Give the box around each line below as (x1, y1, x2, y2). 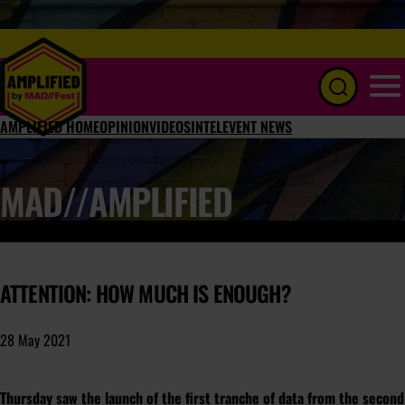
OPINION (99, 116, 149, 137)
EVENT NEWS (222, 116, 292, 137)
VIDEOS (149, 116, 191, 137)
